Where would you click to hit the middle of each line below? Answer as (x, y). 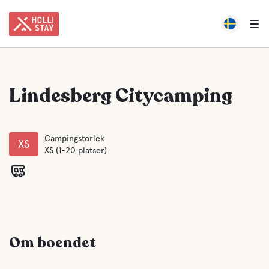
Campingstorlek (74, 138)
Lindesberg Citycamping (121, 96)
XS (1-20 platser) (76, 150)
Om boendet (53, 243)
